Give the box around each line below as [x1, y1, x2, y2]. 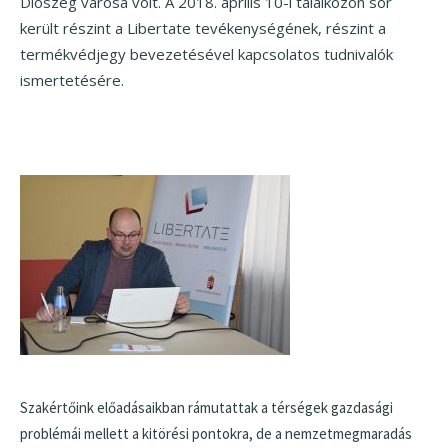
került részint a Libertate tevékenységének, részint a [20, 18, 386, 39]
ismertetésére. [20, 70, 124, 91]
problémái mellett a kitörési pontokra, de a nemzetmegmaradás [20, 424, 412, 444]
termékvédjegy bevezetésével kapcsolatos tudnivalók [20, 44, 393, 65]
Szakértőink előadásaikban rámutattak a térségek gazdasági [20, 398, 393, 418]
